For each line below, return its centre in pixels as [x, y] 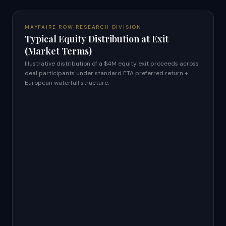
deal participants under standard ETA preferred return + [106, 73]
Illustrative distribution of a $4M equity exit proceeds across [112, 64]
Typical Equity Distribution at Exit [97, 39]
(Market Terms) [58, 51]
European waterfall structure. [67, 83]
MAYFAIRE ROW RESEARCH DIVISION [83, 27]
